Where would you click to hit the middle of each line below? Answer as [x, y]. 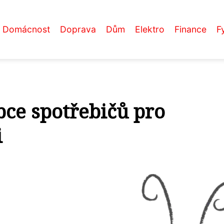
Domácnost [26, 29]
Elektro [150, 29]
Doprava [78, 29]
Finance [190, 29]
